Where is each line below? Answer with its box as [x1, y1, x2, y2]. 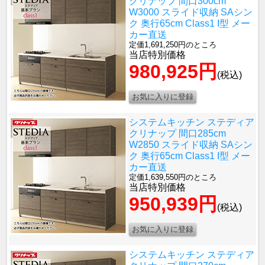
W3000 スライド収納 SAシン [129, 7, 253, 18]
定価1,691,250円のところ [129, 40, 216, 50]
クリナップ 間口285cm [129, 128, 226, 139]
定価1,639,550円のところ [129, 173, 216, 182]
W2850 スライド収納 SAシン [129, 140, 253, 150]
